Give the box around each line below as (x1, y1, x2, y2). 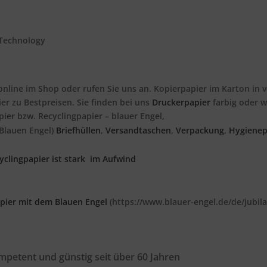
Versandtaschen (105, 125, 171, 136)
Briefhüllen (56, 125, 101, 136)
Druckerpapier (152, 97, 210, 108)
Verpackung (176, 125, 224, 136)
